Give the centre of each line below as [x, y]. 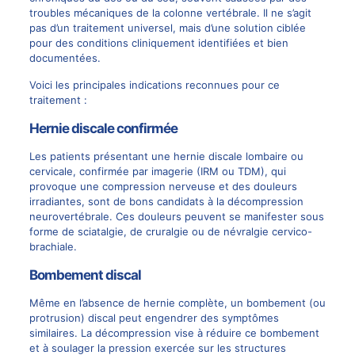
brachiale [51, 247]
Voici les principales [79, 85]
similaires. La [62, 333]
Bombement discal [85, 275]
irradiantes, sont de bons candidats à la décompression [166, 202]
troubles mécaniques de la [96, 13]
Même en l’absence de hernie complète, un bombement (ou [177, 303]
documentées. [65, 58]
